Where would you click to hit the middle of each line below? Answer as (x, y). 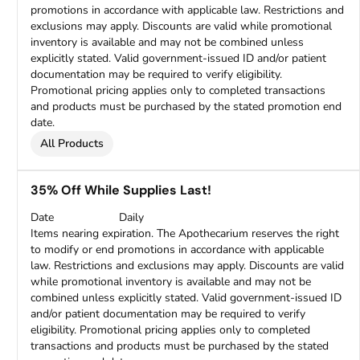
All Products (72, 143)
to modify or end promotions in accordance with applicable (178, 250)
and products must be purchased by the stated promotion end (186, 106)
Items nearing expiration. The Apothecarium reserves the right (185, 233)
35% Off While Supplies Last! (121, 190)
